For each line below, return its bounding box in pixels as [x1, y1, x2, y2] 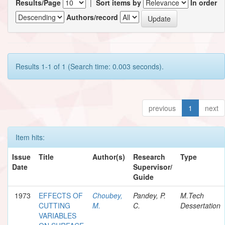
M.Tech [180, 190, 204, 200]
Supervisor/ [133, 161, 172, 172]
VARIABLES [39, 210, 76, 220]
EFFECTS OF [39, 190, 83, 200]
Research [133, 151, 165, 162]
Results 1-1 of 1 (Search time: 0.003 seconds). [16, 61, 164, 71]
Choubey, [92, 190, 123, 200]
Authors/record [66, 12, 118, 23]
